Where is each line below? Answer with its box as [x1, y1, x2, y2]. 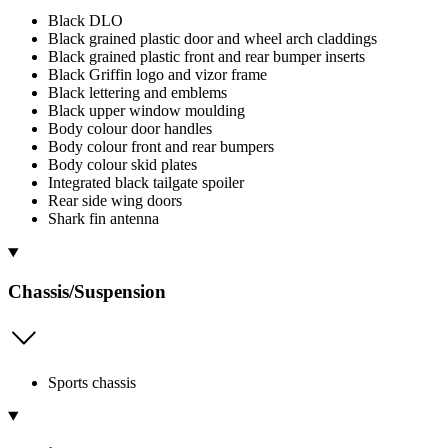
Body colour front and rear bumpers [48, 138, 274, 156]
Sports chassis [48, 373, 136, 391]
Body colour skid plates [48, 156, 197, 174]
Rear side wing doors [48, 192, 182, 210]
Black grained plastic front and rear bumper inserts [48, 48, 365, 66]
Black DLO [48, 12, 123, 30]
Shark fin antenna [48, 210, 159, 228]
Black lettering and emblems [48, 84, 227, 102]
